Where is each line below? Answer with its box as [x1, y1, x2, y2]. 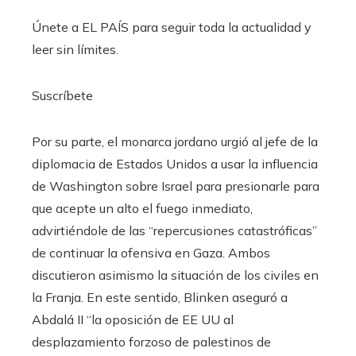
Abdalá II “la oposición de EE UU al [32, 311, 234, 328]
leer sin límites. [32, 41, 118, 58]
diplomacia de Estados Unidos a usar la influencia [32, 156, 318, 172]
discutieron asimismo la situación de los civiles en [32, 267, 319, 284]
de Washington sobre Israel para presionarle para [32, 178, 319, 195]
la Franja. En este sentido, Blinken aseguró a [32, 289, 288, 306]
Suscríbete [32, 87, 93, 104]
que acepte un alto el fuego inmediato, [32, 200, 253, 217]
